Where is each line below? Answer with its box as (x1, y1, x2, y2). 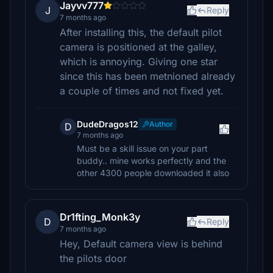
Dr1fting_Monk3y (60, 211, 140, 223)
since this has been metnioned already (60, 70, 235, 82)
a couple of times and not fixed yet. (60, 85, 224, 97)
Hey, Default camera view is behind (60, 238, 222, 250)
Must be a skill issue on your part (77, 143, 208, 154)
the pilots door (60, 252, 127, 264)
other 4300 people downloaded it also (77, 168, 229, 178)
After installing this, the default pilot (60, 26, 222, 38)
